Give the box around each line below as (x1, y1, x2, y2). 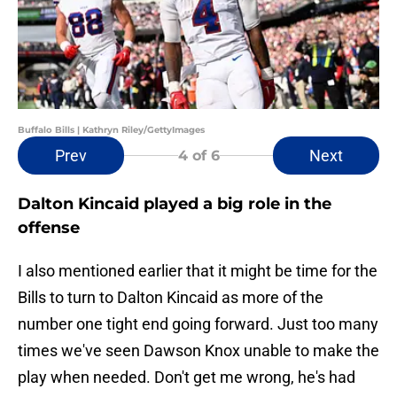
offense (18, 218, 80, 238)
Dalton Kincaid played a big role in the (18, 194, 331, 214)
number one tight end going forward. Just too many (18, 315, 378, 334)
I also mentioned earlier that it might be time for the (18, 261, 378, 281)
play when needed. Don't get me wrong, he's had (18, 368, 355, 387)
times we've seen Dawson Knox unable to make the (18, 341, 379, 361)
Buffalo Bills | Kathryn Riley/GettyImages (18, 124, 205, 136)
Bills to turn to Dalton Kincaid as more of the (18, 288, 323, 307)
